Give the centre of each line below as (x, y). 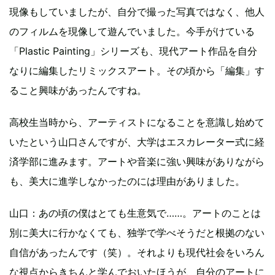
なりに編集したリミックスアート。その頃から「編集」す (137, 70)
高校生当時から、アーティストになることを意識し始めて (137, 122)
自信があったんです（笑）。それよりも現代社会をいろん (137, 252)
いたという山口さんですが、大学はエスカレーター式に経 (137, 141)
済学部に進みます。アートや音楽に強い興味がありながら (137, 161)
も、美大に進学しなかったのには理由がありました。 (127, 181)
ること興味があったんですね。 (78, 90)
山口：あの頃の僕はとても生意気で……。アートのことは (135, 213)
